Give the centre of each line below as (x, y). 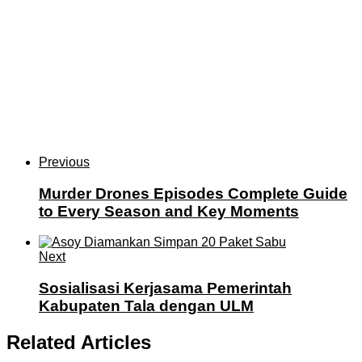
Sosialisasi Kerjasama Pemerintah (165, 288)
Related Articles (79, 343)
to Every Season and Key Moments (169, 211)
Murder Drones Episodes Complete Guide (193, 193)
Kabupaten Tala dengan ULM (146, 306)
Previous (64, 162)
